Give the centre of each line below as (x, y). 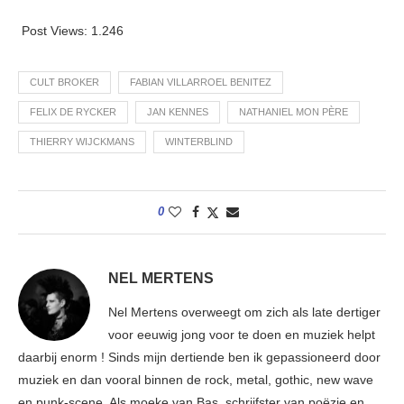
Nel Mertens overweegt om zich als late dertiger (244, 312)
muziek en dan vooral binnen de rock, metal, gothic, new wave (196, 380)
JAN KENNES (178, 112)
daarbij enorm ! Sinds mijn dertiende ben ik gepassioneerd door (199, 358)
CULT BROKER (64, 83)
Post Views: (55, 31)
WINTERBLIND (199, 142)
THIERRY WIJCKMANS (82, 142)
